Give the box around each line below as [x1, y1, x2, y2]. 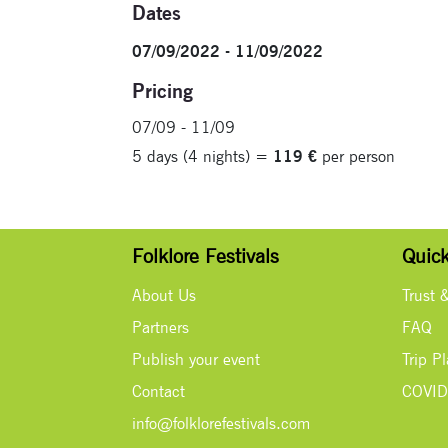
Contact [132, 381, 185, 401]
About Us [132, 285, 196, 305]
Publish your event [132, 349, 260, 369]
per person [317, 146, 395, 166]
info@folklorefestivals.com [132, 413, 310, 433]
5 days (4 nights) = [132, 146, 273, 166]
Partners [132, 317, 189, 337]
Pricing [132, 78, 193, 103]
